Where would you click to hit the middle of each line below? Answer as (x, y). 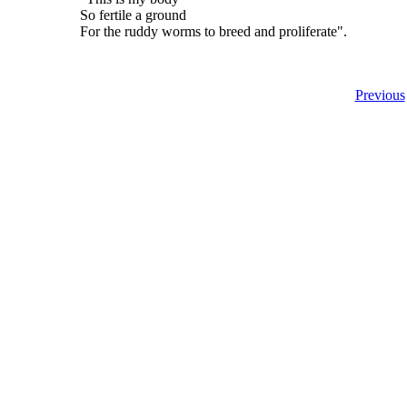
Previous (380, 95)
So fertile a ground (133, 15)
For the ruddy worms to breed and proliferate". (213, 31)
